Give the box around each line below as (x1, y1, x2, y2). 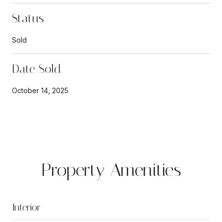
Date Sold (12, 61, 61, 76)
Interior (12, 201, 41, 213)
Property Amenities (41, 159, 181, 180)
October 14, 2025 (12, 86, 68, 95)
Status (12, 11, 44, 25)
